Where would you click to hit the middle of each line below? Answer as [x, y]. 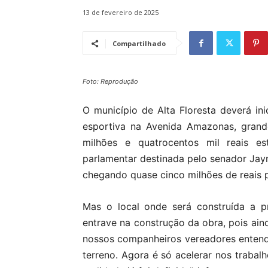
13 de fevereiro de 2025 [121, 13]
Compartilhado [139, 44]
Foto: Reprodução [110, 82]
